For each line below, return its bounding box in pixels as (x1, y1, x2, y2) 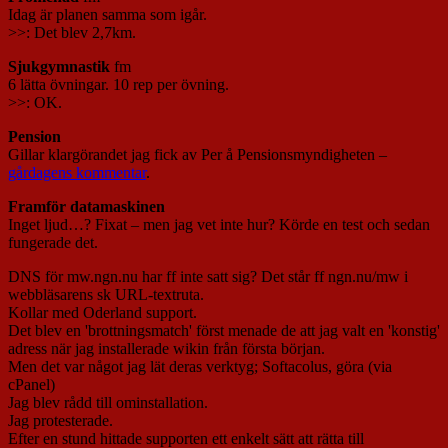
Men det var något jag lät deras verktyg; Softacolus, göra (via (8, 358, 392, 376)
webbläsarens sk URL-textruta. (8, 286, 204, 304)
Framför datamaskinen (8, 198, 165, 216)
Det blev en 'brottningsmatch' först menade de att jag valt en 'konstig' (8, 322, 440, 340)
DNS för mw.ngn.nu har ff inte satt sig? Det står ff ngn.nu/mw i (8, 268, 408, 286)
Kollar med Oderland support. (8, 304, 197, 322)
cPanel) (8, 376, 55, 394)
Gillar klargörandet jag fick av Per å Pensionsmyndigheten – (8, 146, 387, 164)
